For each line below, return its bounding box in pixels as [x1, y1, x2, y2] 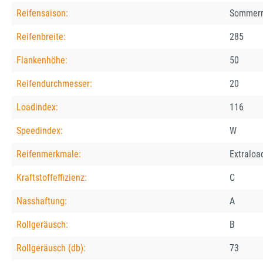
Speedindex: [16, 125, 63, 137]
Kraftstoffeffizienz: [16, 172, 87, 184]
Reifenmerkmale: [16, 149, 81, 160]
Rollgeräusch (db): [16, 242, 86, 254]
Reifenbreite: [16, 31, 66, 43]
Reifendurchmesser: [16, 78, 92, 90]
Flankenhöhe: [16, 55, 68, 66]
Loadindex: [16, 102, 58, 113]
